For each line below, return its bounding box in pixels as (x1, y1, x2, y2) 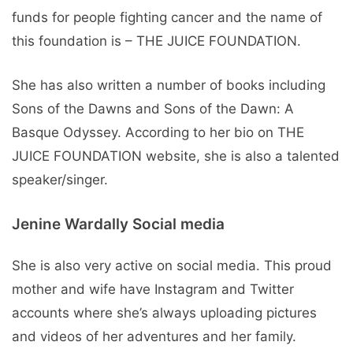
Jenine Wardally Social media (12, 215, 225, 234)
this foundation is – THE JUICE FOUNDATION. (12, 33, 301, 50)
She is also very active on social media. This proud (12, 258, 332, 274)
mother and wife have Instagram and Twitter (12, 281, 294, 298)
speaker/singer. (12, 171, 108, 188)
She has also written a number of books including (12, 76, 325, 93)
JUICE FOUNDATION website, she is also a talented (12, 147, 340, 164)
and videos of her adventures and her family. (12, 329, 296, 345)
